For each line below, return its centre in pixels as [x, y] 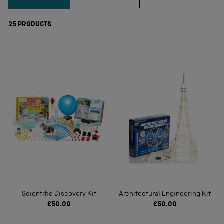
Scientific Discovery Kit [59, 194]
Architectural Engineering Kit [165, 194]
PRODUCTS [34, 25]
